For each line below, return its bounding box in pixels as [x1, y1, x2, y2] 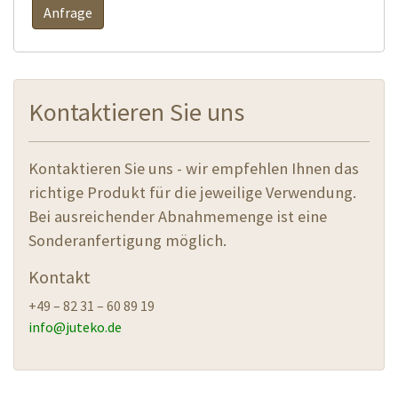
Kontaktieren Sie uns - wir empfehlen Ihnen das [28, 157, 359, 179]
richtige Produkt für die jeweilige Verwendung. [28, 181, 356, 203]
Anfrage [44, 3, 92, 21]
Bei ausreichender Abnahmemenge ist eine [28, 205, 327, 227]
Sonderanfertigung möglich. [28, 229, 227, 251]
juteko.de [66, 317, 122, 336]
